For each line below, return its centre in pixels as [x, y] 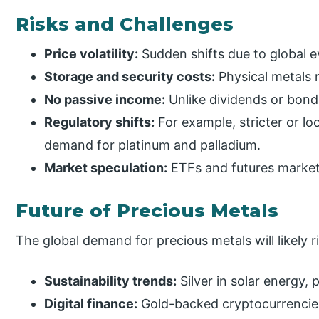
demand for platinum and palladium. [153, 145]
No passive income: [105, 100]
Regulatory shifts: [100, 122]
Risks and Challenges [125, 25]
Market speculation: [106, 168]
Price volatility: [91, 54]
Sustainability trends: [111, 281]
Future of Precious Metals [147, 211]
